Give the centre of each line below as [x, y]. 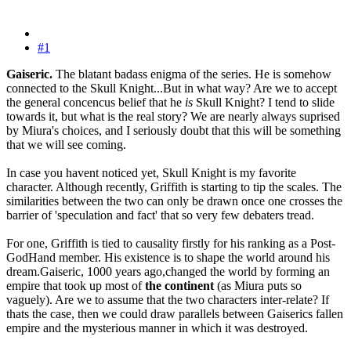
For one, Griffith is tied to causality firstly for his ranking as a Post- [171, 244]
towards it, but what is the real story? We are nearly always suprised [173, 117]
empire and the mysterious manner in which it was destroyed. [157, 328]
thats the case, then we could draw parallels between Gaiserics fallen [175, 314]
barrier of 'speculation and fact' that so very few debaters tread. [160, 215]
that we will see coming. [66, 145]
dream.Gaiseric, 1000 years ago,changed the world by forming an [168, 272]
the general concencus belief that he [96, 103]
